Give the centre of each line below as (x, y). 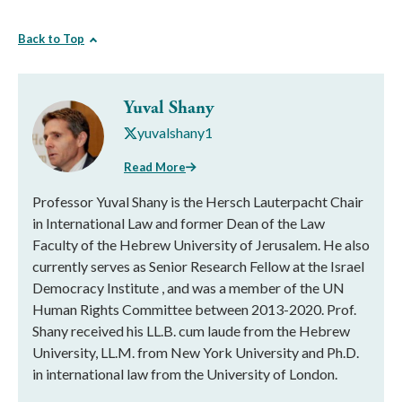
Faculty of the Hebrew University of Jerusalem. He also (201, 244)
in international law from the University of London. (185, 373)
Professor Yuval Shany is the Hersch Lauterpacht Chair (198, 201)
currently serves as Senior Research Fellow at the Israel (198, 266)
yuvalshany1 (175, 133)
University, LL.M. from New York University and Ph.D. (196, 352)
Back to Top (51, 39)
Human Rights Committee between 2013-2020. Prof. (194, 309)
